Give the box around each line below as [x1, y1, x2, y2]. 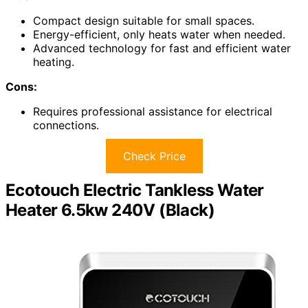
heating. [33, 55, 74, 69]
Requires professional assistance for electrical [33, 104, 272, 119]
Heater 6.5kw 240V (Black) [5, 200, 214, 221]
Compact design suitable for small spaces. [33, 14, 254, 28]
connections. [33, 118, 99, 133]
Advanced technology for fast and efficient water [33, 41, 291, 56]
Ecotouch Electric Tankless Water [5, 180, 264, 201]
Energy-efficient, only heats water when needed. [33, 27, 285, 42]
